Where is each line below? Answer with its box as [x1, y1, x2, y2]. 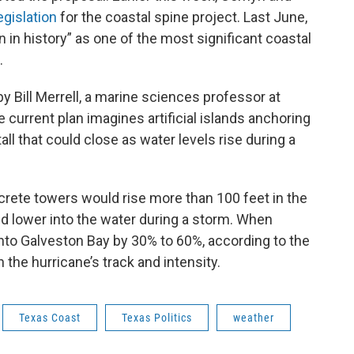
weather [233, 311, 274, 325]
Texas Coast [19, 311, 81, 325]
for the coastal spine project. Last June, [57, 9, 307, 26]
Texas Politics [122, 311, 192, 325]
